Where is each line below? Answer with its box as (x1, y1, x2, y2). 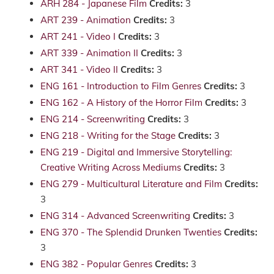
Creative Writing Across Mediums (40, 161, 181, 173)
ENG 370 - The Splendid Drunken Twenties (40, 226, 221, 238)
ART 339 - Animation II (40, 47, 138, 59)
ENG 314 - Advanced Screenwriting (40, 210, 190, 221)
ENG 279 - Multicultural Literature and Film (40, 178, 222, 190)
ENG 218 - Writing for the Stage (40, 130, 176, 141)
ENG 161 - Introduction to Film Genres (40, 80, 201, 92)
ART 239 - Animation (40, 14, 131, 26)
